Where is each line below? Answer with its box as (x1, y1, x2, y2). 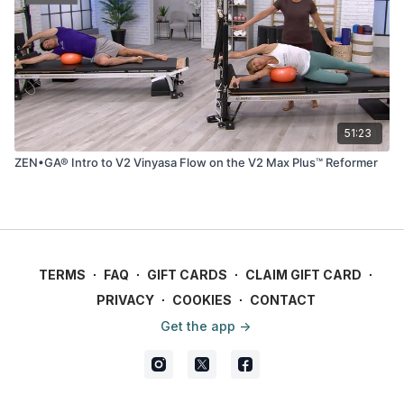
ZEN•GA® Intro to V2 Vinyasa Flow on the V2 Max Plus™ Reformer (14, 154, 378, 170)
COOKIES (171, 292, 232, 308)
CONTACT (249, 292, 316, 308)
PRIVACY (96, 292, 154, 308)
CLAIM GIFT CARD (245, 267, 362, 282)
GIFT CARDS (147, 267, 227, 282)
